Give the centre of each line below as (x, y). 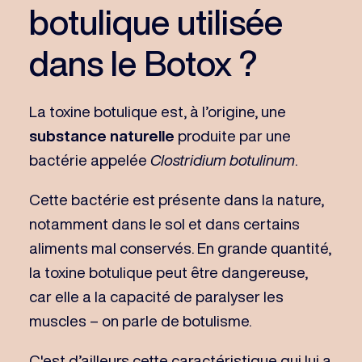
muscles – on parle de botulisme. (140, 320)
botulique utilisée (156, 22)
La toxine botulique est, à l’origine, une (157, 111)
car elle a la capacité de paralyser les (156, 296)
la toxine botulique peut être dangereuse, (168, 271)
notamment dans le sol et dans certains (164, 223)
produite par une (232, 135)
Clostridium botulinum (222, 159)
